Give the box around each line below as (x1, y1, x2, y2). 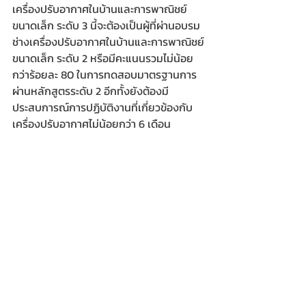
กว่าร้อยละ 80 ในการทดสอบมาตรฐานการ (12, 66, 197, 83)
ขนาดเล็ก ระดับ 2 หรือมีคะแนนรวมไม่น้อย (12, 50, 193, 67)
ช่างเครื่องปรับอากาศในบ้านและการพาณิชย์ (12, 33, 204, 51)
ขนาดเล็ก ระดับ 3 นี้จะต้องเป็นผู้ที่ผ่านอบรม (12, 17, 200, 34)
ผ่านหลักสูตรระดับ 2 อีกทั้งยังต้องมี (12, 83, 169, 100)
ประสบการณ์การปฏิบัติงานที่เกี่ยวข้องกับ (12, 99, 193, 116)
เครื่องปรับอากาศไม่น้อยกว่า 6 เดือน (12, 115, 176, 133)
